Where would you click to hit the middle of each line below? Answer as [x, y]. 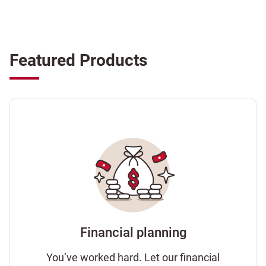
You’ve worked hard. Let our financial [133, 257]
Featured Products [78, 60]
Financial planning [133, 232]
